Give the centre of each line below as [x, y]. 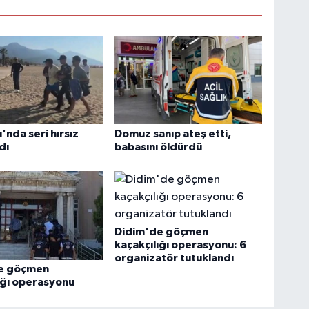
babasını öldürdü [159, 147]
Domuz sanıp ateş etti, [173, 133]
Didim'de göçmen [162, 232]
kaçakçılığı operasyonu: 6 [181, 245]
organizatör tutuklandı [175, 258]
